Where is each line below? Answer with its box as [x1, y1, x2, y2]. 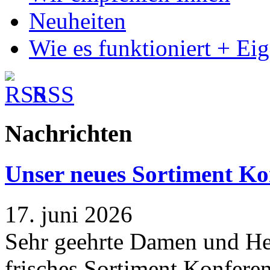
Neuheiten [29, 8, 126, 34]
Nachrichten [5, 119, 132, 147]
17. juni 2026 [5, 201, 133, 227]
